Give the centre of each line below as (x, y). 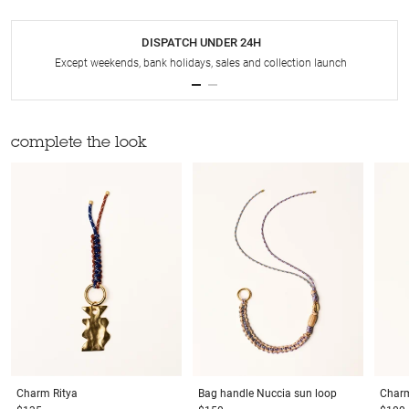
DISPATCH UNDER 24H (201, 43)
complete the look (79, 144)
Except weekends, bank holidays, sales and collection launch (201, 63)
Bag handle (225, 393)
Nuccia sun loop (296, 393)
